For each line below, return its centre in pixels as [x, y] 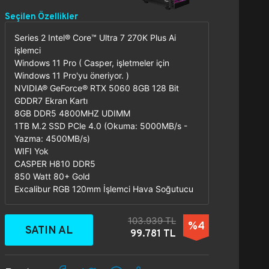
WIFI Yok [32, 151]
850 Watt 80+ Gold [52, 176]
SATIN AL [49, 230]
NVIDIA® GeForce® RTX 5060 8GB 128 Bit [97, 88]
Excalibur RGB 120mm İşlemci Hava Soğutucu [104, 189]
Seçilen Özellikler [41, 16]
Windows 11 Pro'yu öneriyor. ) [72, 75]
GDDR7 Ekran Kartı [51, 101]
